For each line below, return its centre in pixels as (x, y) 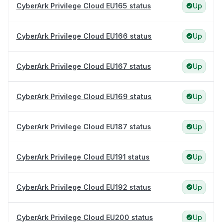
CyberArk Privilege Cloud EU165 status (84, 6)
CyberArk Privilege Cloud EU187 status (84, 127)
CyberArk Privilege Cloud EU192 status (84, 187)
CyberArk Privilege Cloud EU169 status (84, 97)
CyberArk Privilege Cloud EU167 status (84, 66)
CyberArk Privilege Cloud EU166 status (84, 36)
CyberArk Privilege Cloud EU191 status (83, 157)
